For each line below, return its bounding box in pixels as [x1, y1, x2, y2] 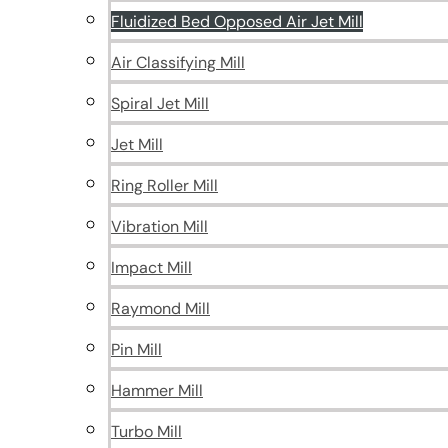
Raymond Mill [111, 298, 210, 319]
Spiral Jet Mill [111, 93, 209, 114]
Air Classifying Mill [111, 52, 245, 73]
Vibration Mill [111, 216, 208, 237]
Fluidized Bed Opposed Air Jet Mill [111, 11, 363, 32]
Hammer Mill [111, 380, 203, 401]
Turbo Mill [111, 421, 182, 442]
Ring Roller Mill [111, 175, 218, 196]
